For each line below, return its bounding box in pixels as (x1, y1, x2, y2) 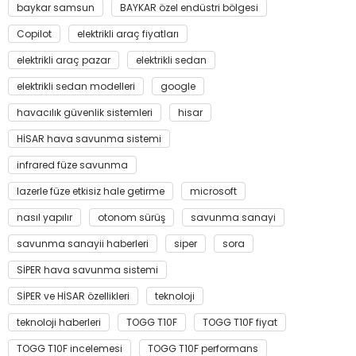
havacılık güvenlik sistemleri (17, 106, 153, 119)
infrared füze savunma (17, 158, 129, 172)
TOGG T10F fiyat (203, 315, 278, 329)
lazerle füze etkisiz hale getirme (17, 184, 165, 198)
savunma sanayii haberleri (17, 237, 149, 250)
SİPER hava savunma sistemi (17, 263, 159, 277)
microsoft (190, 184, 238, 198)
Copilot (17, 27, 52, 41)
